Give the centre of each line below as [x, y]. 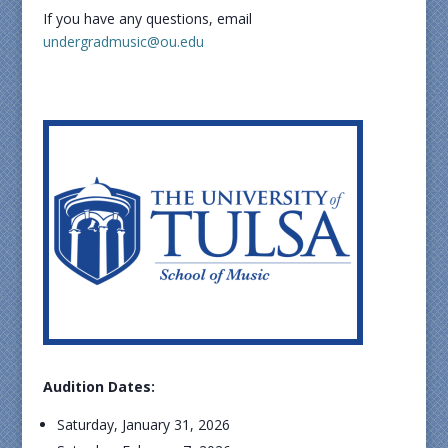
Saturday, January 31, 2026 [143, 424]
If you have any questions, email [147, 18]
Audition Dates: [98, 386]
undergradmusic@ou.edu [123, 41]
